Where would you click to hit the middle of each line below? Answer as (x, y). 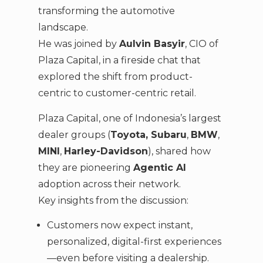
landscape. (63, 28)
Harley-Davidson (106, 151)
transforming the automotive (106, 11)
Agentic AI (159, 167)
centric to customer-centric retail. (117, 93)
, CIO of (201, 44)
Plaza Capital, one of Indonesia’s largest (129, 118)
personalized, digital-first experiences (134, 242)
